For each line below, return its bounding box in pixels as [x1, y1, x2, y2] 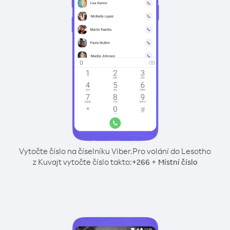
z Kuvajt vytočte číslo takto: [32, 157, 132, 167]
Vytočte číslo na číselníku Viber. [19, 146, 132, 156]
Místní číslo [158, 157, 198, 167]
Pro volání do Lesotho [132, 146, 211, 156]
